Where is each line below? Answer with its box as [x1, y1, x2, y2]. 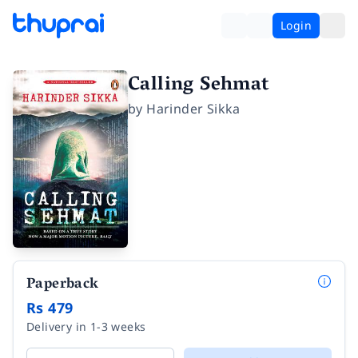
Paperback [26, 271, 99, 299]
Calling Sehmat [128, 68, 269, 104]
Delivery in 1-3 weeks [26, 318, 146, 334]
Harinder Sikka [146, 100, 241, 117]
